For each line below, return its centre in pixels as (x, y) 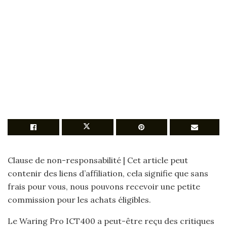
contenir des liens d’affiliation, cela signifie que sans (108, 173)
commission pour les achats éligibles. (79, 200)
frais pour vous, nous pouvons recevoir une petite (104, 186)
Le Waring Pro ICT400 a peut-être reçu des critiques (111, 221)
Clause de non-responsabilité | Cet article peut (98, 160)
